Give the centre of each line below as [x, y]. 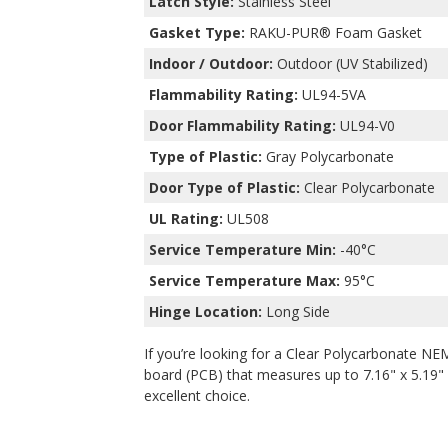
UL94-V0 [365, 125]
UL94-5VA [332, 94]
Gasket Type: [197, 32]
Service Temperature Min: [242, 249]
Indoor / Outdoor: [211, 63]
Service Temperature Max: [244, 280]
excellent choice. [197, 395]
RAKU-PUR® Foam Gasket [333, 32]
